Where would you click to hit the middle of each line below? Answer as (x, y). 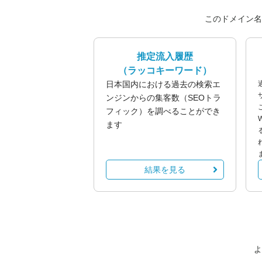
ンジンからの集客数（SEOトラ (163, 98)
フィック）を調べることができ (163, 111)
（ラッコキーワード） (165, 70)
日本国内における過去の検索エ (163, 84)
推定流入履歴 (165, 56)
